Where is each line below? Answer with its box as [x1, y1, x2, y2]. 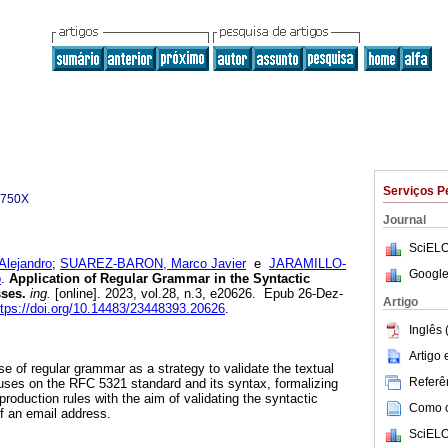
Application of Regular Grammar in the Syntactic [5, 271, 310, 287]
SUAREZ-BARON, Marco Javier [60, 256, 246, 272]
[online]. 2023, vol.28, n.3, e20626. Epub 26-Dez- [51, 286, 343, 302]
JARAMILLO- [269, 256, 346, 272]
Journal [383, 213, 426, 227]
